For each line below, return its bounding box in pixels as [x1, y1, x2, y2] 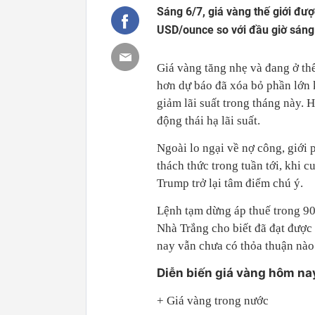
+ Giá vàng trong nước [157, 294, 269, 307]
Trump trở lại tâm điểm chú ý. [157, 176, 303, 190]
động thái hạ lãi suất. [157, 114, 260, 127]
